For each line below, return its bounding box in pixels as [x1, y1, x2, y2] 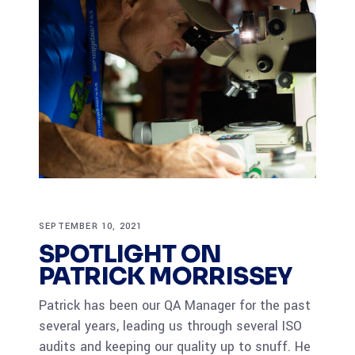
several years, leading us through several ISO [39, 316, 302, 335]
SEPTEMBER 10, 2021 [39, 219, 143, 232]
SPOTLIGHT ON [39, 239, 222, 269]
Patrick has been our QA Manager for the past [39, 296, 311, 315]
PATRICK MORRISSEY [39, 261, 292, 292]
